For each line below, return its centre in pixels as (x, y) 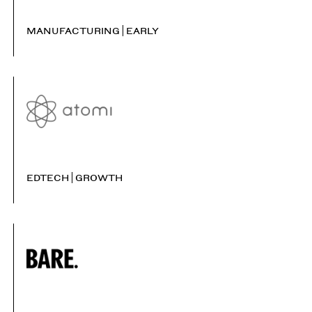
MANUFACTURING (73, 31)
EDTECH (47, 178)
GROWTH (99, 178)
